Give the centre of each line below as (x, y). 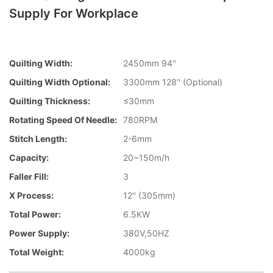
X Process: (31, 196)
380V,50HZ (146, 233)
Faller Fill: (29, 177)
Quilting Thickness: (50, 101)
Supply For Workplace (74, 13)
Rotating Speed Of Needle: (63, 120)
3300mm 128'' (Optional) (173, 82)
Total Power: (35, 214)
